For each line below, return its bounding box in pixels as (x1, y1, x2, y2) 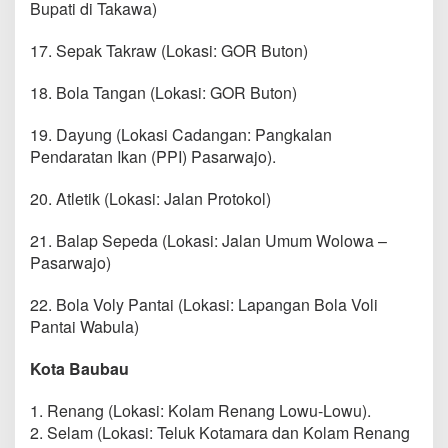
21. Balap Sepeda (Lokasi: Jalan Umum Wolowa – (30, 228, 387, 252)
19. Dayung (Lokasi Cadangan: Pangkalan (30, 122, 332, 146)
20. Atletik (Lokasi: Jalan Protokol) (30, 186, 271, 210)
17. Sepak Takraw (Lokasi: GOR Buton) (30, 38, 308, 62)
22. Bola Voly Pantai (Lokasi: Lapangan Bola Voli (30, 292, 378, 316)
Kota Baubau (30, 356, 129, 380)
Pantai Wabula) (30, 314, 139, 338)
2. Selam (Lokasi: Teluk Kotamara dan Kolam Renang (30, 420, 410, 444)
